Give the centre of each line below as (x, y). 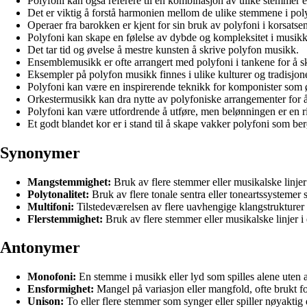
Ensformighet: (61, 289)
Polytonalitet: (58, 194)
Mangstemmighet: (69, 182)
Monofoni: (52, 277)
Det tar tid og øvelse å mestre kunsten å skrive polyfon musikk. (163, 49)
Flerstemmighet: (65, 219)
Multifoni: (51, 206)
